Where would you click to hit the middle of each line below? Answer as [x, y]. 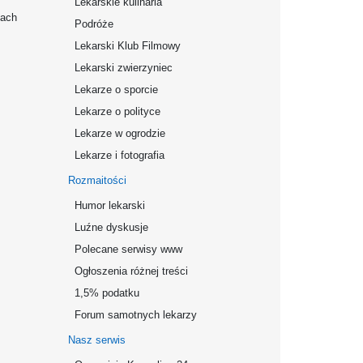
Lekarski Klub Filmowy [128, 46]
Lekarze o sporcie [116, 90]
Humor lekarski [110, 205]
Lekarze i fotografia [120, 155]
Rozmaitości [97, 180]
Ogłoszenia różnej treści [131, 271]
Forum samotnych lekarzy [136, 315]
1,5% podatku [107, 293]
